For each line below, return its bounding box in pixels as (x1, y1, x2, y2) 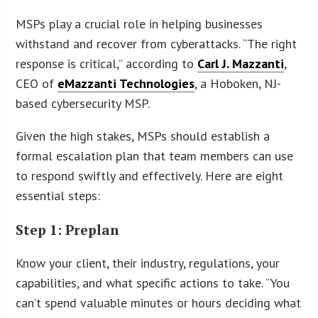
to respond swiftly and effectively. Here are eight (16, 168, 284, 185)
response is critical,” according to (16, 55, 198, 72)
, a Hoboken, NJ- (194, 75, 282, 92)
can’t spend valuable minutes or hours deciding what (16, 294, 302, 311)
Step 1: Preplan (16, 220, 120, 238)
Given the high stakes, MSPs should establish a (16, 128, 270, 145)
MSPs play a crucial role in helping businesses (16, 16, 263, 33)
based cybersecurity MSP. (16, 95, 150, 112)
